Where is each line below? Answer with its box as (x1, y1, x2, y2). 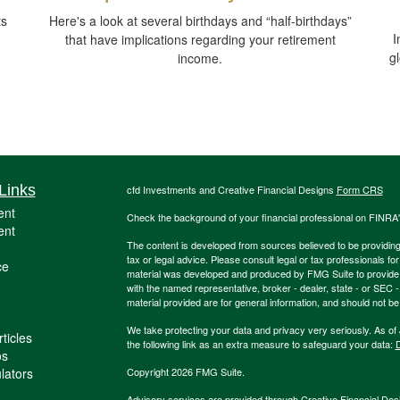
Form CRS (336, 182, 383, 197)
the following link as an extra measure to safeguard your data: (126, 337, 396, 352)
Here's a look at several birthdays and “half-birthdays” (48, 12, 352, 30)
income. (178, 49, 222, 68)
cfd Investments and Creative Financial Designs (126, 182, 337, 197)
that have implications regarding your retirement (64, 30, 336, 49)
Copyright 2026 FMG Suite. (126, 364, 245, 379)
